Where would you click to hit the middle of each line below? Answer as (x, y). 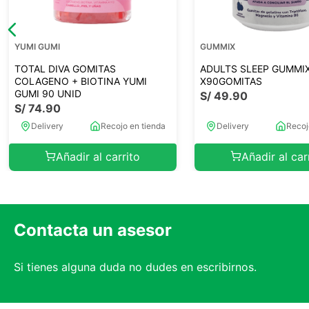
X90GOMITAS (231, 81)
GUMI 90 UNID (48, 93)
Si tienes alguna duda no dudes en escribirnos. (135, 267)
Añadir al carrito (98, 157)
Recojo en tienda (133, 126)
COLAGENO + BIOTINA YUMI (80, 81)
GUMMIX (217, 46)
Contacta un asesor (93, 230)
